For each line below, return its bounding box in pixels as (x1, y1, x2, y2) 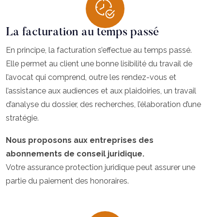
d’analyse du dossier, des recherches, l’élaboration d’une (6, 99, 201, 109)
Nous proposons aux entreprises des (6, 135, 154, 145)
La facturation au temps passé (6, 26, 159, 38)
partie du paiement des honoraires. (6, 176, 129, 186)
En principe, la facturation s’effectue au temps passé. (6, 45, 192, 55)
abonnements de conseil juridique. (6, 149, 144, 158)
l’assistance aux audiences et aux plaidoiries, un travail (6, 86, 196, 95)
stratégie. (6, 113, 39, 123)
